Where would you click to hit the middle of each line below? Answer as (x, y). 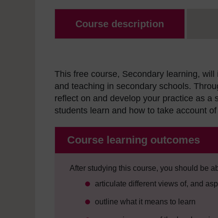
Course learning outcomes (134, 140)
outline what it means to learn (145, 202)
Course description (119, 24)
